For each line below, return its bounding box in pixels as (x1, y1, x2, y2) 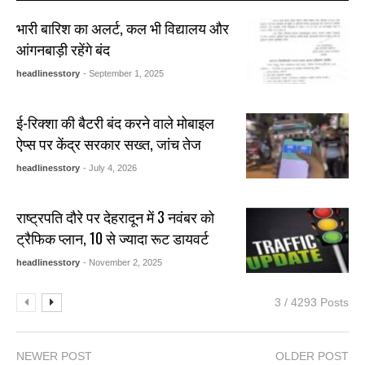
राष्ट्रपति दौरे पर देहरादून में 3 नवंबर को (16, 206, 215, 228)
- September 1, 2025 (83, 68, 165, 79)
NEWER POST (16, 350, 92, 363)
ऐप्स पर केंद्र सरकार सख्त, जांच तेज (16, 133, 202, 155)
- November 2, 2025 (83, 257, 163, 268)
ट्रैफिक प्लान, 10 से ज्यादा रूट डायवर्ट (16, 227, 209, 249)
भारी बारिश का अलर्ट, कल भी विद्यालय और (16, 17, 230, 39)
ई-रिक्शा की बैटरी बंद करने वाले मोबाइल (16, 112, 215, 134)
